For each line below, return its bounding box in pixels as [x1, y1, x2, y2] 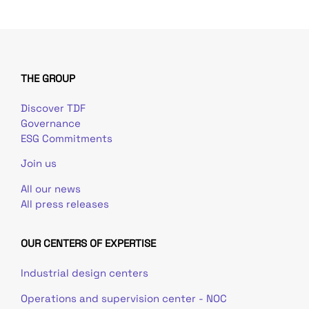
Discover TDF [21, 101, 86, 115]
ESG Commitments [21, 132, 112, 146]
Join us [21, 157, 57, 170]
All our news [21, 181, 81, 195]
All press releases [21, 197, 109, 210]
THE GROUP [21, 72, 75, 86]
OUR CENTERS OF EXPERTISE [21, 237, 156, 250]
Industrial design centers [21, 266, 148, 280]
